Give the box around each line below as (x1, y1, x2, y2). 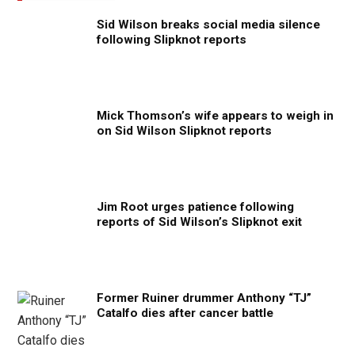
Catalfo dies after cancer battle (96, 306, 273, 320)
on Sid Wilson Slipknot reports (96, 124, 272, 138)
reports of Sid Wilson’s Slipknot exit (96, 215, 302, 229)
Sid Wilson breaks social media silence (96, 17, 320, 32)
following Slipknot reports (96, 32, 246, 47)
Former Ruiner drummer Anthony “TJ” (96, 291, 311, 305)
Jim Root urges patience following (96, 200, 294, 214)
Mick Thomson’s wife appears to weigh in (96, 109, 334, 123)
